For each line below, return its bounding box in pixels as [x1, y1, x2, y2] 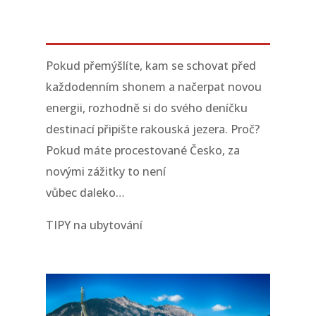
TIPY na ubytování [45, 217, 142, 233]
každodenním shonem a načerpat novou [45, 79, 262, 95]
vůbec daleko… [45, 185, 125, 200]
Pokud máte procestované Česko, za [45, 142, 240, 158]
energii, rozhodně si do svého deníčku [45, 100, 248, 116]
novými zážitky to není [45, 164, 166, 179]
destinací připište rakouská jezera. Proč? [45, 121, 260, 137]
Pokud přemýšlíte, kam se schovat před [45, 58, 256, 73]
